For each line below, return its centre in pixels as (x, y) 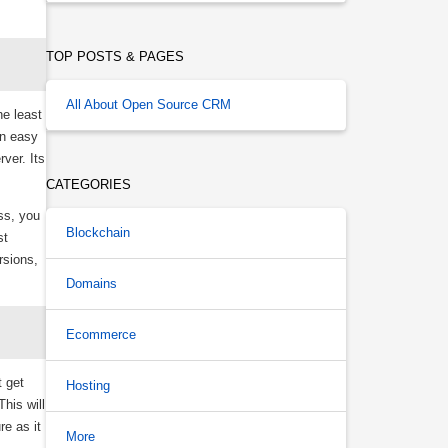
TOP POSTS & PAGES (115, 56)
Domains (91, 283)
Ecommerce (101, 334)
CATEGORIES (88, 184)
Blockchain (98, 232)
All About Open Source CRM (148, 104)
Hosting (88, 385)
